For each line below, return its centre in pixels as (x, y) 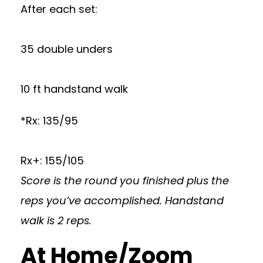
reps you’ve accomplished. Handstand (122, 200)
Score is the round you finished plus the (125, 180)
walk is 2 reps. (56, 220)
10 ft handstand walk (74, 89)
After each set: (59, 9)
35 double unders (67, 49)
